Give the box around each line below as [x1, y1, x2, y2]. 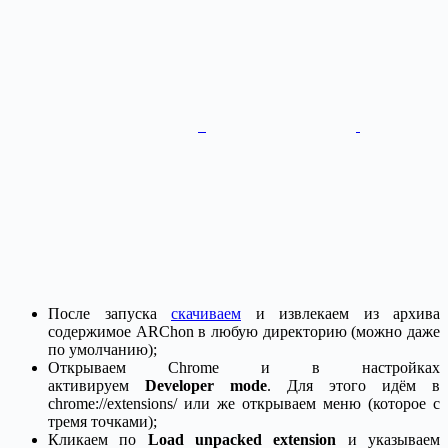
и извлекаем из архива [241, 304, 440, 322]
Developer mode [145, 376, 267, 394]
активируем [48, 376, 145, 394]
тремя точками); [48, 412, 157, 430]
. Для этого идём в [267, 376, 440, 394]
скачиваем [171, 304, 241, 322]
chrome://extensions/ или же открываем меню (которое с [48, 394, 440, 412]
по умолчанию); [48, 340, 157, 358]
